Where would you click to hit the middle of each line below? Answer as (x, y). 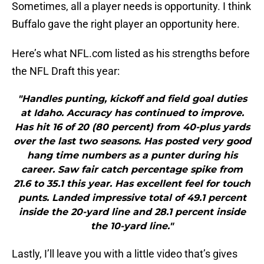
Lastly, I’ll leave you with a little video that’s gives (125, 254)
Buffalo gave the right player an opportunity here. (126, 24)
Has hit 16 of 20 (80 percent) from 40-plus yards (132, 127)
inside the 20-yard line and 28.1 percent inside (132, 212)
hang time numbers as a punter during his (132, 156)
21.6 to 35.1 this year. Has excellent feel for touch (132, 184)
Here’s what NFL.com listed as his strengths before (131, 54)
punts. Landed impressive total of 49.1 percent (132, 198)
